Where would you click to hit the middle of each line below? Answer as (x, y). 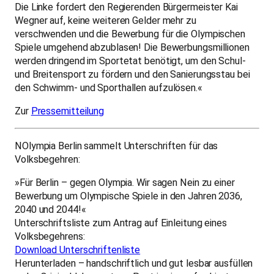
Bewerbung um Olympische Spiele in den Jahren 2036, (128, 196)
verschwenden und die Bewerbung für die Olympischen (130, 34)
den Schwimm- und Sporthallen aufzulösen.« (109, 87)
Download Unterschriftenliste (78, 250)
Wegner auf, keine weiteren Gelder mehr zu (106, 20)
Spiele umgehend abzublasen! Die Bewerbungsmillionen (132, 47)
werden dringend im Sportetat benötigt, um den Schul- (130, 61)
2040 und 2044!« (52, 209)
